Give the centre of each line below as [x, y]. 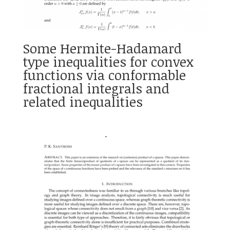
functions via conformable [104, 75]
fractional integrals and [96, 89]
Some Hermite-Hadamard [102, 49]
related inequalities [83, 102]
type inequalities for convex [108, 62]
